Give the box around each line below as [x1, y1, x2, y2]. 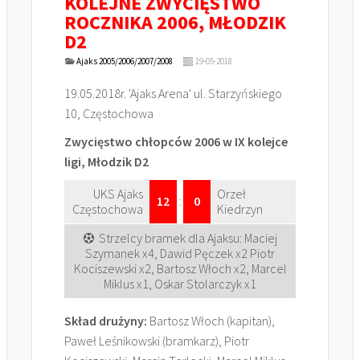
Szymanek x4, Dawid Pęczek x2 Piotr [85, 245, 275, 261]
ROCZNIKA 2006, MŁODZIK [64, 10, 286, 35]
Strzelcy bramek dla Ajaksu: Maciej [98, 230, 277, 246]
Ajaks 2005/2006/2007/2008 [76, 55, 173, 67]
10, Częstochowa [64, 105, 153, 121]
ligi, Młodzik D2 [64, 153, 151, 170]
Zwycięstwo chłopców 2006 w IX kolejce [64, 133, 288, 149]
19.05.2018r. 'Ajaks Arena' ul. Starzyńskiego [64, 85, 282, 101]
